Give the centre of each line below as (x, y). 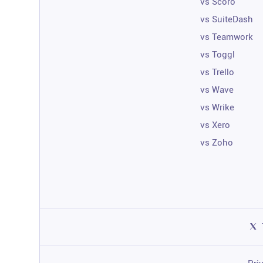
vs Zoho (217, 142)
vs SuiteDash (227, 19)
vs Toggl (218, 54)
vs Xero (215, 125)
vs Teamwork (227, 37)
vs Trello (218, 72)
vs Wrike (218, 107)
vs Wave (217, 90)
